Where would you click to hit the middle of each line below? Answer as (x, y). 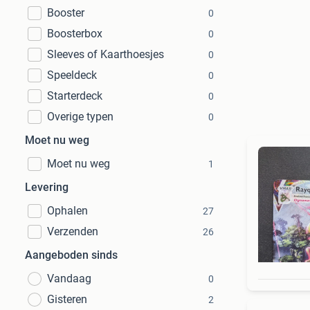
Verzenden (73, 231)
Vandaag (69, 279)
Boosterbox (75, 34)
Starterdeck (75, 96)
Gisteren (67, 299)
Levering (47, 187)
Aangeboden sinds (71, 255)
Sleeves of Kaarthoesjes (106, 54)
